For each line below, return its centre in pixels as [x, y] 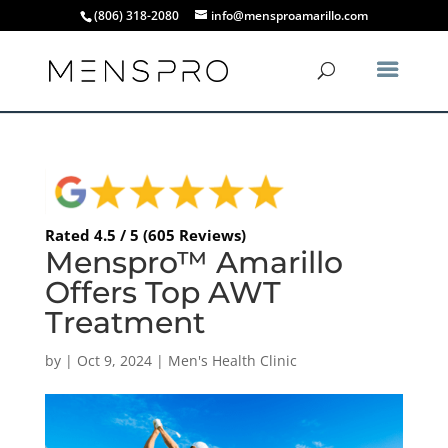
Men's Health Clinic [232, 360]
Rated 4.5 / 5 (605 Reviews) [145, 234]
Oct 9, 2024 [114, 360]
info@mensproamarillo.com [289, 15]
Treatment [124, 322]
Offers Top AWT [162, 292]
